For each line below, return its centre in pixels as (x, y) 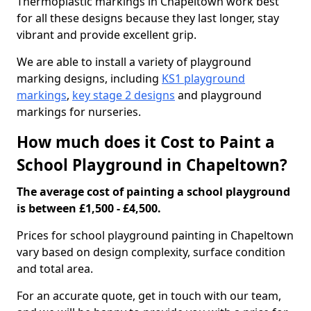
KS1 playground (203, 78)
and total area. (55, 269)
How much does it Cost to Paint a (146, 142)
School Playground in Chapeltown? (152, 165)
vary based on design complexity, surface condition (151, 252)
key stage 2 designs (124, 95)
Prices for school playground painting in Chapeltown (155, 235)
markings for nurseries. (79, 112)
